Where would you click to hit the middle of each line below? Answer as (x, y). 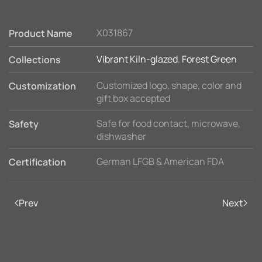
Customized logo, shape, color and (169, 85)
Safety (24, 124)
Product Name (41, 33)
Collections (35, 60)
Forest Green (209, 59)
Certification (37, 162)
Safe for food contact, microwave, (168, 123)
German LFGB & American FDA (160, 161)
